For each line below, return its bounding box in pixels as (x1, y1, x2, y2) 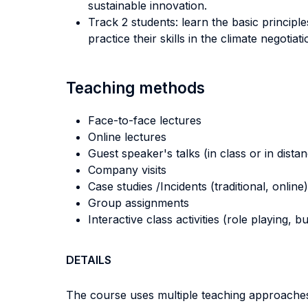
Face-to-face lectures (88, 113, 201, 127)
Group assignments (88, 196, 189, 210)
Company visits (88, 163, 166, 177)
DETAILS (66, 253, 111, 267)
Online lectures (88, 130, 166, 144)
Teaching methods (66, 78, 205, 97)
